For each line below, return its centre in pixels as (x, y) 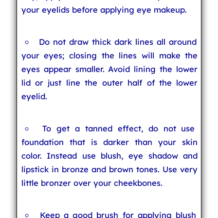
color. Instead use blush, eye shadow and (109, 155)
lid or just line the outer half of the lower (109, 82)
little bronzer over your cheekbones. (92, 183)
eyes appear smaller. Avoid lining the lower (109, 69)
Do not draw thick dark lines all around (118, 42)
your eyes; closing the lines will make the (109, 55)
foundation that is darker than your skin (109, 142)
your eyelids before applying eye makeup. (104, 9)
